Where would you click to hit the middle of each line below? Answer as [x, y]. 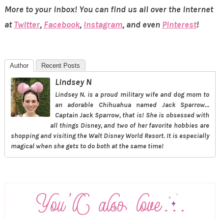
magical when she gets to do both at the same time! [87, 146]
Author [19, 66]
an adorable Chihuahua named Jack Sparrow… [132, 105]
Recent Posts [60, 66]
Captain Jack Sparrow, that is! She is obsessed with [132, 115]
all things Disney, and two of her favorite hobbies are [130, 126]
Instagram [103, 25]
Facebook [61, 25]
